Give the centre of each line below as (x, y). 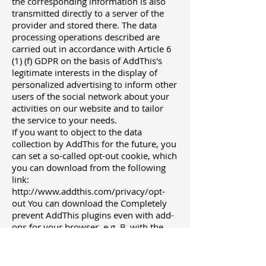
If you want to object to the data (77, 132)
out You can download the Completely (89, 203)
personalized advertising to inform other (94, 85)
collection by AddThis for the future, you (94, 144)
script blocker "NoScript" (62, 239)
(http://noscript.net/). (55, 251)
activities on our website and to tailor (88, 108)
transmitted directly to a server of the (88, 13)
